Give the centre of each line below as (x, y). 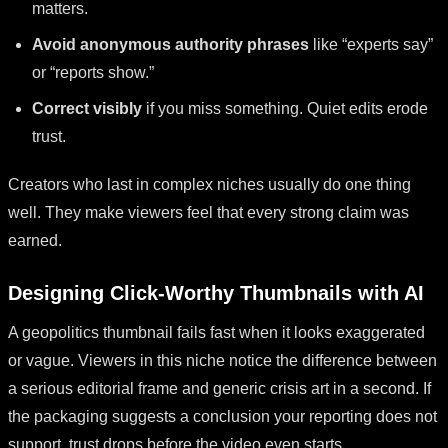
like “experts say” (371, 44)
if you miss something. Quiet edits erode (285, 108)
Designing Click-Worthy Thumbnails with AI (216, 292)
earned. (35, 240)
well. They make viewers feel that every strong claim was (208, 212)
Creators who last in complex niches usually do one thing (209, 184)
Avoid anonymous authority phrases (170, 44)
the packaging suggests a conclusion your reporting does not (222, 416)
